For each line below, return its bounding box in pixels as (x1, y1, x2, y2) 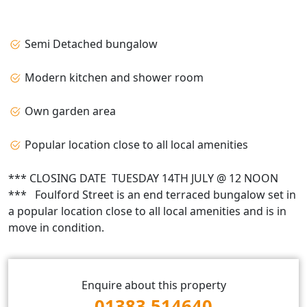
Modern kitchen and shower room (22, 69, 204, 85)
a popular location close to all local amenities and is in (8, 203, 286, 219)
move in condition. (8, 219, 104, 235)
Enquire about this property (81, 277, 226, 293)
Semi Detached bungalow (22, 36, 158, 51)
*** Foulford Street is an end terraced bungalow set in (8, 186, 296, 202)
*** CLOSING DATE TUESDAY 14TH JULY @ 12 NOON (8, 170, 278, 186)
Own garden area (22, 103, 116, 119)
